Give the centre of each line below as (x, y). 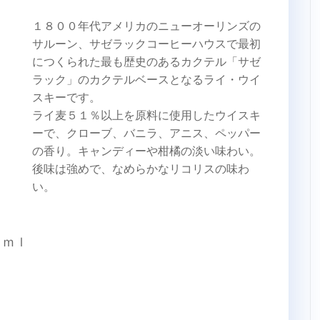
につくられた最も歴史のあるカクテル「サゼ (146, 61)
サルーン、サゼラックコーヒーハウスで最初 (146, 44)
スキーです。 (66, 97)
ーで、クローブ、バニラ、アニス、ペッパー (146, 133)
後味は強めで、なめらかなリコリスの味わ (141, 169)
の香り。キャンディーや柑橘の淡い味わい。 (146, 151)
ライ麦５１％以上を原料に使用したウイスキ (146, 115)
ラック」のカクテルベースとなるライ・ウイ (146, 79)
